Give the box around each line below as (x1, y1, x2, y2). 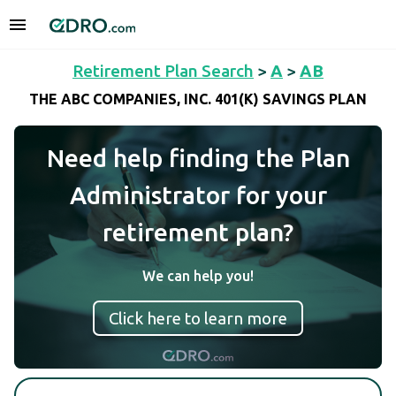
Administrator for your (69, 181, 327, 209)
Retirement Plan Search (72, 61, 254, 80)
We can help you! (142, 268, 254, 284)
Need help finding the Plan (46, 144, 350, 171)
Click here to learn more (109, 308, 287, 328)
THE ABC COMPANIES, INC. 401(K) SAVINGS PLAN (29, 91, 367, 108)
